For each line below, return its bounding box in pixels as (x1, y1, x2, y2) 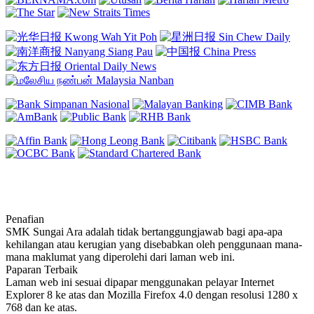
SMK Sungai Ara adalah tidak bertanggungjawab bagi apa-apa (6, 225, 282, 238)
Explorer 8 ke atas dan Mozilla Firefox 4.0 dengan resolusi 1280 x (6, 288, 298, 301)
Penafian (6, 212, 44, 225)
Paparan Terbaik (6, 263, 78, 275)
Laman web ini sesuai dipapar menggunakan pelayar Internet (6, 275, 274, 288)
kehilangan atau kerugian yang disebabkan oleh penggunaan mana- (6, 238, 302, 250)
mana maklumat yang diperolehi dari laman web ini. (6, 250, 235, 263)
